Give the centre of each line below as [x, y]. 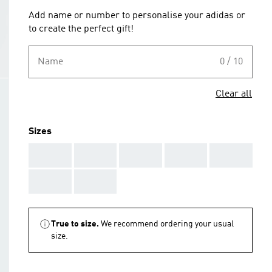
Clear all [234, 94]
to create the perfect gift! [81, 29]
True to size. [75, 224]
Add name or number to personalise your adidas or [137, 16]
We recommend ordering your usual [167, 224]
